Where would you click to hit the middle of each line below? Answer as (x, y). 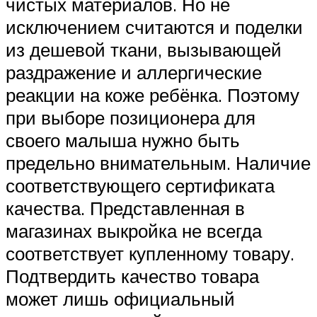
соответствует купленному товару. (150, 254)
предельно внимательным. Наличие (158, 163)
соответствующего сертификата (140, 186)
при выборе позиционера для (131, 118)
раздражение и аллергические (134, 73)
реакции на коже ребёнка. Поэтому (152, 95)
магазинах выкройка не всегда (134, 231)
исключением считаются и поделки (154, 27)
